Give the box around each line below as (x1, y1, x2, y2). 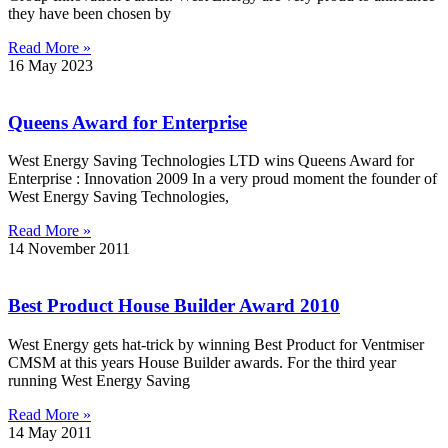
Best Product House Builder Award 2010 (8, 295, 340, 317)
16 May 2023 (8, 57, 93, 75)
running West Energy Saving (8, 371, 190, 389)
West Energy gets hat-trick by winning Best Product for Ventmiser (8, 335, 424, 353)
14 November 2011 (8, 240, 130, 258)
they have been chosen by (8, 5, 171, 23)
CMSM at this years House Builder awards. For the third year (8, 353, 396, 371)
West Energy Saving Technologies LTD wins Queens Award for (8, 152, 414, 170)
